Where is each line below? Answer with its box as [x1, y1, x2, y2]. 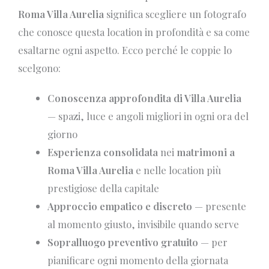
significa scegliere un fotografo [104, 7, 246, 21]
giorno [47, 127, 78, 141]
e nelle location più [133, 163, 222, 177]
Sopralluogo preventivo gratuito [47, 235, 199, 249]
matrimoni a [177, 145, 235, 159]
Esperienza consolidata [47, 145, 159, 159]
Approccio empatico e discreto [47, 199, 193, 213]
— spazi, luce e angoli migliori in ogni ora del [47, 109, 249, 123]
